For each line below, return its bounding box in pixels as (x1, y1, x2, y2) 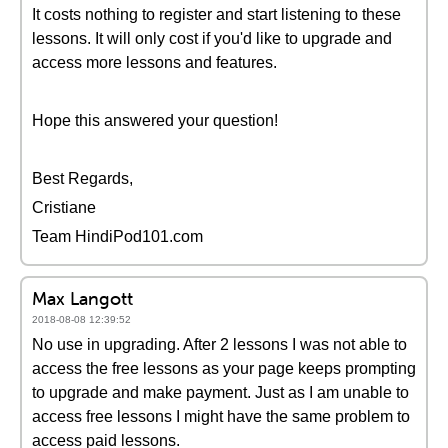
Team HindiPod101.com (32, 228, 203, 245)
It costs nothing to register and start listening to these (32, 6, 401, 23)
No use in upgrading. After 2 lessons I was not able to (32, 336, 407, 353)
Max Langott (32, 287, 133, 310)
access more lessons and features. (32, 54, 277, 71)
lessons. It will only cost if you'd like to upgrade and (32, 30, 392, 47)
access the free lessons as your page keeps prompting (32, 360, 416, 377)
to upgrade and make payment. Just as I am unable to (32, 384, 409, 401)
